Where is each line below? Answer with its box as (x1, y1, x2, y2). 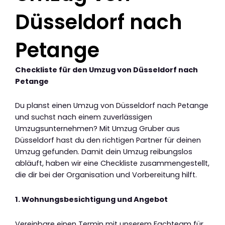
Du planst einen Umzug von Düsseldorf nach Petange (15, 100, 208, 111)
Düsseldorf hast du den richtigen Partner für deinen (15, 135, 201, 146)
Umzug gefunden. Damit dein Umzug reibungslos (15, 147, 192, 157)
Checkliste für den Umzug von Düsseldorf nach (15, 64, 198, 75)
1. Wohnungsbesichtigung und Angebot (15, 194, 168, 204)
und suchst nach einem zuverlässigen (15, 112, 152, 123)
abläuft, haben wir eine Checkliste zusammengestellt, (15, 158, 209, 169)
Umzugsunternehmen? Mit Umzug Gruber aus (15, 124, 180, 134)
